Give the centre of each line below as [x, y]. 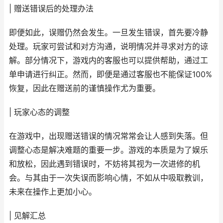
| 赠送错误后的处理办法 [51, 9]
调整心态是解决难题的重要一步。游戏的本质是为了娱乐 [109, 150]
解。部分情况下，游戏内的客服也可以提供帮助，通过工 [109, 60]
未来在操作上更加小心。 [53, 192]
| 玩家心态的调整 [39, 112]
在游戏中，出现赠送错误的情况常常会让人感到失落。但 [109, 136]
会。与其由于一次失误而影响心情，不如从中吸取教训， [109, 178]
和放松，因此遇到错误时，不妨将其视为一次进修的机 [105, 164]
